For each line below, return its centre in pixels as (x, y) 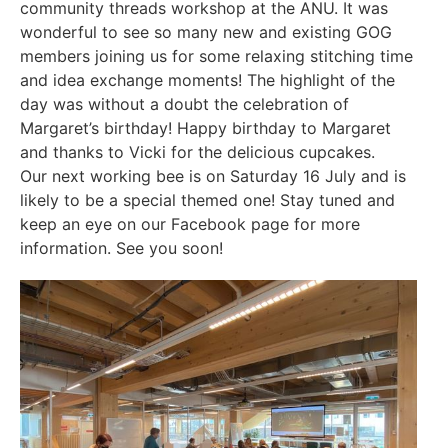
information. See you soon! (121, 248)
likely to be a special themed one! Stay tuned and (207, 200)
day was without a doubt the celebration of (184, 104)
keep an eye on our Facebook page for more (190, 224)
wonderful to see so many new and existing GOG (206, 32)
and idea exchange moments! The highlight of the (207, 80)
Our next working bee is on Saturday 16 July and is (213, 176)
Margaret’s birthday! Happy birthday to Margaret (205, 128)
